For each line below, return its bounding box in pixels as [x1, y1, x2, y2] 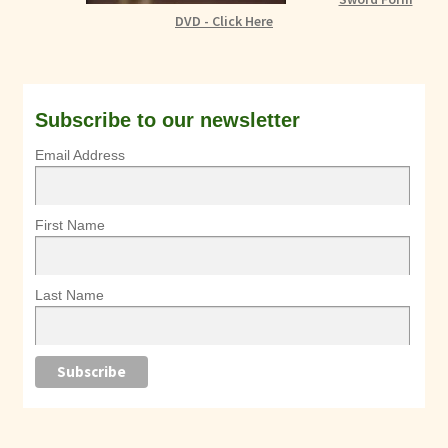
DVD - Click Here [175, 12, 273, 31]
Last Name [34, 286, 104, 303]
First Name [34, 216, 105, 233]
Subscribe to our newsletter [34, 109, 300, 132]
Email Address [34, 147, 125, 164]
